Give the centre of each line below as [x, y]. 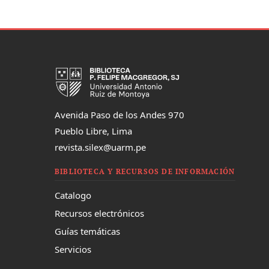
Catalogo [73, 195]
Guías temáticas [87, 231]
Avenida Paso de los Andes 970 [119, 115]
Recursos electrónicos [99, 213]
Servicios [73, 249]
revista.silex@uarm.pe [100, 147]
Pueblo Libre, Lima [93, 131]
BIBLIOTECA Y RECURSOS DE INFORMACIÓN [145, 172]
